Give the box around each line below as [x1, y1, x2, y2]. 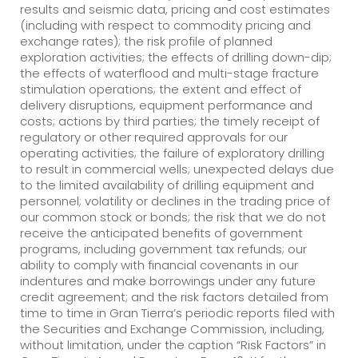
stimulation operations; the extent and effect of [20, 80, 301, 97]
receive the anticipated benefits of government [20, 224, 303, 241]
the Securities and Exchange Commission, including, [20, 320, 324, 337]
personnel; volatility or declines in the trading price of [20, 192, 330, 209]
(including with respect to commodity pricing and [20, 16, 311, 34]
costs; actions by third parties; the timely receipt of [20, 112, 320, 129]
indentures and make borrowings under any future [20, 272, 316, 289]
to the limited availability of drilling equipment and [20, 176, 314, 193]
